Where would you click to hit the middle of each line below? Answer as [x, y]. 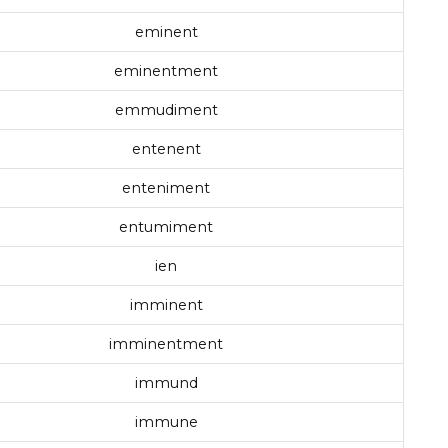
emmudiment [166, 110]
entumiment [166, 227]
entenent [166, 149]
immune [166, 422]
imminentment [166, 344]
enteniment [166, 188]
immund [166, 383]
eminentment [166, 71]
